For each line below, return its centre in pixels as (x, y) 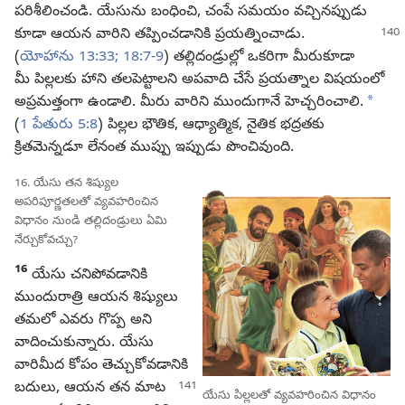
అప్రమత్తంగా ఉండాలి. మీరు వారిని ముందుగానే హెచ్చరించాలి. (189, 103)
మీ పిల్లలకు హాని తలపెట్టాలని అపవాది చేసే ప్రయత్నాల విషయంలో (199, 80)
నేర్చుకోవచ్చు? (46, 240)
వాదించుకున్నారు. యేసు (84, 343)
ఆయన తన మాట (115, 388)
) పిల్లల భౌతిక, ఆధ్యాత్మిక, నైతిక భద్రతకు (211, 125)
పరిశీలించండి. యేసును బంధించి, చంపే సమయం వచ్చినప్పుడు (191, 12)
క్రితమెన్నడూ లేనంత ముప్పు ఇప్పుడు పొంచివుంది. (154, 148)
